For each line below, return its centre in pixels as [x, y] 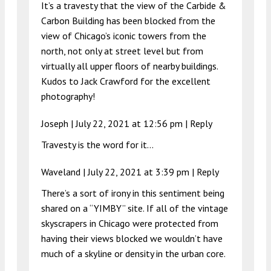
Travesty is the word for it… [97, 145]
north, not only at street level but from [122, 51]
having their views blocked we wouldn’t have [132, 239]
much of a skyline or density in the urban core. [133, 254]
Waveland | [64, 172]
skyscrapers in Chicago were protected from [130, 224]
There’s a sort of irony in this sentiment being [133, 193]
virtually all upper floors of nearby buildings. [130, 66]
